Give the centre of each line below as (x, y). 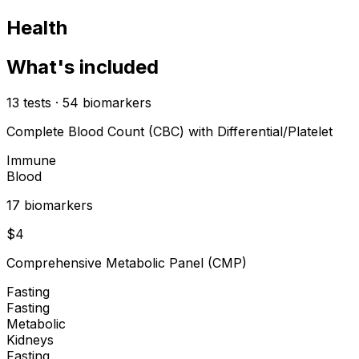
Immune (31, 160)
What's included (83, 67)
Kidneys (30, 339)
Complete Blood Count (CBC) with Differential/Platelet (169, 131)
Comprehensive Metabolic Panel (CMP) (127, 262)
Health (37, 27)
